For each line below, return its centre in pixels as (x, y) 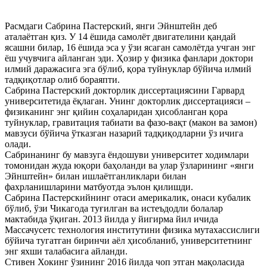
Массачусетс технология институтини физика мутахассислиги (132, 229)
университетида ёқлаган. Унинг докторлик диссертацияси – (128, 101)
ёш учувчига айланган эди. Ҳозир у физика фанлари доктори (129, 58)
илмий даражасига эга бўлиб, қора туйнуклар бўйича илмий (128, 69)
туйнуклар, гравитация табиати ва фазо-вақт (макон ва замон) (131, 122)
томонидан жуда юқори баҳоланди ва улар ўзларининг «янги (129, 165)
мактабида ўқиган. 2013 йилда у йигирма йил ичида (111, 219)
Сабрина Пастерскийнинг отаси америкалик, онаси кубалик (128, 197)
